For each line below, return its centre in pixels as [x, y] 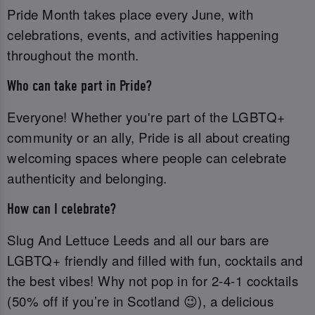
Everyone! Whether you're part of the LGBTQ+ [146, 117]
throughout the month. [73, 55]
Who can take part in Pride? [79, 86]
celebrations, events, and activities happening [143, 35]
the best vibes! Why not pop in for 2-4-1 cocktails [153, 280]
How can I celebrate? [62, 209]
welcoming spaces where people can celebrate [147, 158]
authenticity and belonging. [87, 178]
